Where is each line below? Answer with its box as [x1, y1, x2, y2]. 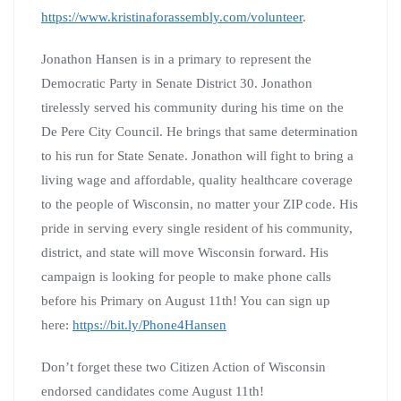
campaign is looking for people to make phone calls [41, 269, 331, 284]
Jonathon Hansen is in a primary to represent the [41, 51, 311, 66]
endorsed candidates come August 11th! [41, 383, 264, 398]
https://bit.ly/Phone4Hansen [73, 317, 226, 332]
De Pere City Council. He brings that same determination [41, 124, 358, 139]
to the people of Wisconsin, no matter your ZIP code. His [41, 196, 358, 211]
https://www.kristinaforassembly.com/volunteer [41, 9, 303, 24]
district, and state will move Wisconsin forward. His [41, 244, 328, 260]
